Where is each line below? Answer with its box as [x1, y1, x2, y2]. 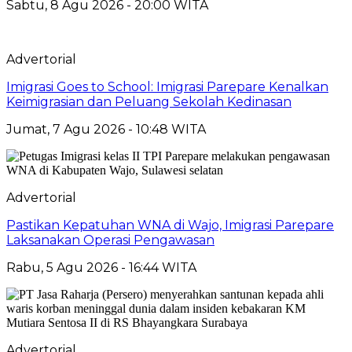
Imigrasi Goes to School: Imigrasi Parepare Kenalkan [6, 79, 328, 94]
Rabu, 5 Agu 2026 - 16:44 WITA [6, 259, 196, 275]
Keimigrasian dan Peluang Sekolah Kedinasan [6, 93, 291, 109]
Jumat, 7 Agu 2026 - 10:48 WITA [6, 121, 206, 137]
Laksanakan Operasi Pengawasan [6, 232, 214, 247]
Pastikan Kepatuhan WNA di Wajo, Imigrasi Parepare [6, 217, 334, 233]
